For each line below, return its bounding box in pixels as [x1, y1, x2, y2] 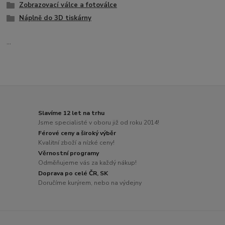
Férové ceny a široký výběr [38, 129, 117, 137]
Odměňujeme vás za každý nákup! [38, 159, 137, 167]
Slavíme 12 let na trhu [38, 108, 105, 117]
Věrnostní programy [38, 149, 99, 157]
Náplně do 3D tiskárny [19, 13, 91, 23]
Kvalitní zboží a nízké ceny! [38, 139, 115, 147]
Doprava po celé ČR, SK [38, 169, 108, 177]
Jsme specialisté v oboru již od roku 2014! [38, 119, 160, 127]
